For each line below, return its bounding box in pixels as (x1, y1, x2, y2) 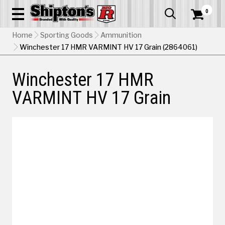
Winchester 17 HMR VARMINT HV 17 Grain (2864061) (20, 42, 197, 53)
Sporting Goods (40, 30, 93, 41)
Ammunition (100, 30, 142, 41)
